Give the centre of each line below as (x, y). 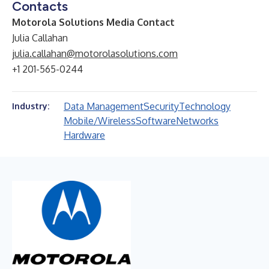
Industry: (31, 106)
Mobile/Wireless (100, 121)
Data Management (104, 106)
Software (156, 121)
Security (161, 106)
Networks (197, 121)
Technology (205, 106)
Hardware (84, 135)
